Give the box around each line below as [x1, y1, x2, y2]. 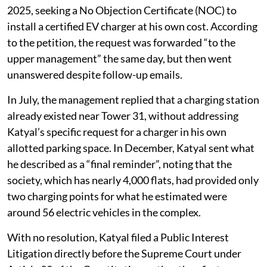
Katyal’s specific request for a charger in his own [7, 125, 226, 138]
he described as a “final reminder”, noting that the [7, 157, 232, 170]
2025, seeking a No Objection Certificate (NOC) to [7, 3, 237, 17]
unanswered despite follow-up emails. [7, 67, 182, 81]
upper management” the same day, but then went [7, 51, 232, 65]
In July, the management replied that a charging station [7, 92, 259, 106]
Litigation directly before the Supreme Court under [7, 246, 241, 260]
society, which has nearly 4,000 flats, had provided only [7, 173, 259, 187]
